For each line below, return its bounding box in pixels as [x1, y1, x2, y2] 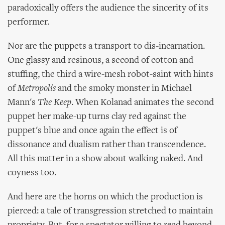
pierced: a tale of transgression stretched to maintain [8, 206, 213, 216]
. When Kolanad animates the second [71, 98, 214, 107]
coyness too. [8, 168, 56, 178]
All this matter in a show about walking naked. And [8, 154, 203, 164]
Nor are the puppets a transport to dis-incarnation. [8, 42, 205, 51]
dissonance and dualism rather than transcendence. [8, 140, 206, 150]
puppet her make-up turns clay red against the [8, 112, 186, 122]
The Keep [38, 98, 71, 107]
